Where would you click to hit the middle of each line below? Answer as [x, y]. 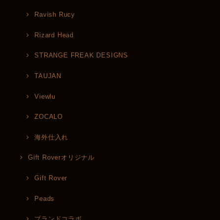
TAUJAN [48, 76]
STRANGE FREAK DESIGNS [81, 55]
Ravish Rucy [55, 15]
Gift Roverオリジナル [62, 158]
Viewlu [45, 96]
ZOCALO [49, 117]
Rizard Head [54, 35]
